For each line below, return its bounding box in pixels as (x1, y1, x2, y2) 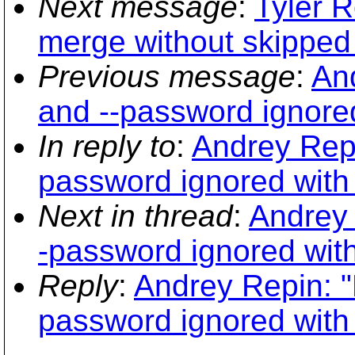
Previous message (38, 59, 296, 94)
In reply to (38, 128, 176, 163)
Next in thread (38, 198, 233, 233)
